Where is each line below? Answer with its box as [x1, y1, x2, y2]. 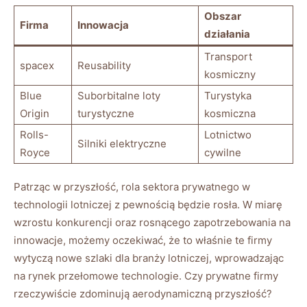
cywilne [204, 145, 241, 159]
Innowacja [77, 18, 129, 32]
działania [204, 27, 250, 40]
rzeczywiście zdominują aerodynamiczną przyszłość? [14, 286, 272, 300]
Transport [204, 49, 252, 63]
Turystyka [204, 88, 251, 102]
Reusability [77, 58, 131, 72]
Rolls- [20, 127, 49, 141]
